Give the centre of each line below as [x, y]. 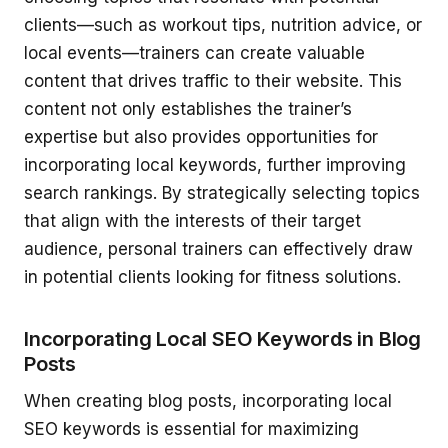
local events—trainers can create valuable [194, 52]
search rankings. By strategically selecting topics [222, 192]
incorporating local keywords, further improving [215, 164]
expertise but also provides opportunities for [201, 136]
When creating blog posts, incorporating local [208, 400]
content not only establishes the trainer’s [188, 108]
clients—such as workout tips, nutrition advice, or [223, 24]
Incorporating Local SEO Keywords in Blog [222, 338]
